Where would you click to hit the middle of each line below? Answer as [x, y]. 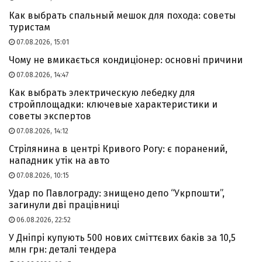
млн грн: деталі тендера [63, 249]
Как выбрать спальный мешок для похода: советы [122, 15]
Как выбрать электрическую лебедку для [102, 92]
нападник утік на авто [59, 160]
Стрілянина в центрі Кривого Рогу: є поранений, [118, 149]
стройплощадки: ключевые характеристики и [113, 104]
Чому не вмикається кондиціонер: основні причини [126, 60]
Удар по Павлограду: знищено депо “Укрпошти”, [117, 193]
